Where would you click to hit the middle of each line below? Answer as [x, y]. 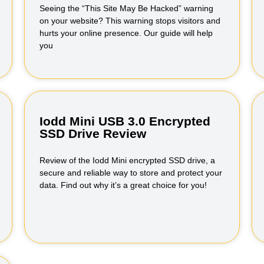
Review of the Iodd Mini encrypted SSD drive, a [127, 160]
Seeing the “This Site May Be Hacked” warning [126, 8]
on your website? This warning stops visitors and [130, 21]
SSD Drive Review [93, 133]
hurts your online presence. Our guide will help [126, 33]
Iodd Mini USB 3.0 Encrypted [125, 121]
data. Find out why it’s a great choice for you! [123, 185]
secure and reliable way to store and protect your [131, 173]
